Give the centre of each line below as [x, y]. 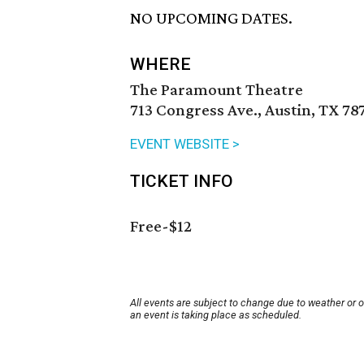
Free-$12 [161, 226]
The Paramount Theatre [217, 90]
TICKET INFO [182, 182]
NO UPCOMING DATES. [211, 18]
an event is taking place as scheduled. [216, 315]
